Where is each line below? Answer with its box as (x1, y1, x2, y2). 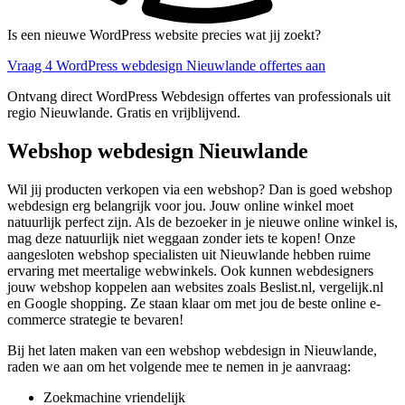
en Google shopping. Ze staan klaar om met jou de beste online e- (7, 296, 381, 312)
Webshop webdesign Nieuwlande (7, 139, 308, 164)
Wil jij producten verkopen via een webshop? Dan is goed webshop (7, 182, 392, 198)
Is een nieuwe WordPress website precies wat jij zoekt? (7, 27, 321, 43)
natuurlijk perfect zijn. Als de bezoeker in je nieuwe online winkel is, (7, 214, 398, 231)
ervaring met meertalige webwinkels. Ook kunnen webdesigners (7, 263, 373, 279)
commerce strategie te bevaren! (7, 312, 184, 328)
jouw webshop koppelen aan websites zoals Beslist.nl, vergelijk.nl (7, 279, 383, 296)
